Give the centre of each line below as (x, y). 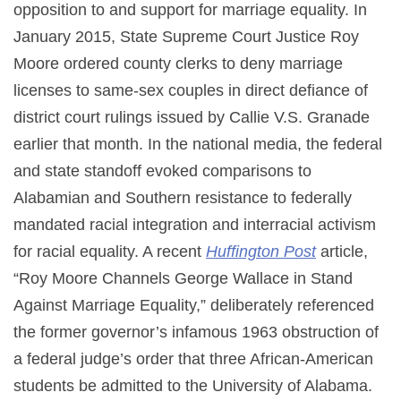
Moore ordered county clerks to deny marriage (178, 63)
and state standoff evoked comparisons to (162, 171)
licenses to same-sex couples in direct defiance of (191, 90)
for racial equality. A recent (110, 251)
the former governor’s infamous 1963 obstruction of (196, 332)
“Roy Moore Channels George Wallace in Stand (183, 278)
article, (342, 251)
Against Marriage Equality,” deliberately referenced (194, 305)
